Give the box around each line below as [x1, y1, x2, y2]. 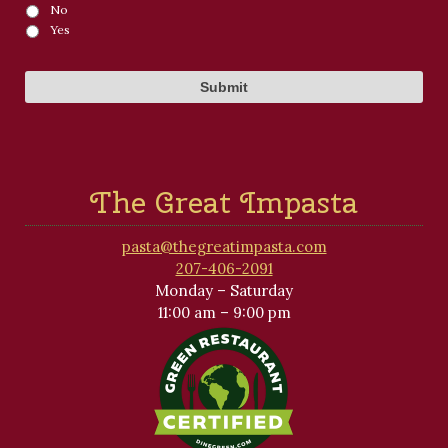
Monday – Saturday [155, 280, 293, 300]
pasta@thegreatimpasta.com [121, 236, 327, 256]
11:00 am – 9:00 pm [157, 302, 291, 322]
